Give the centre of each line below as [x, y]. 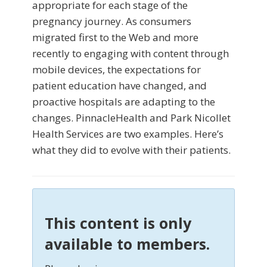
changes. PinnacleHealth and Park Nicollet [131, 118]
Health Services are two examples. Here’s [128, 134]
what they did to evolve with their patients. [131, 150]
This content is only [118, 223]
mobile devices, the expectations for [117, 70]
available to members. [127, 244]
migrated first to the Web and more [115, 38]
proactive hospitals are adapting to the [124, 102]
